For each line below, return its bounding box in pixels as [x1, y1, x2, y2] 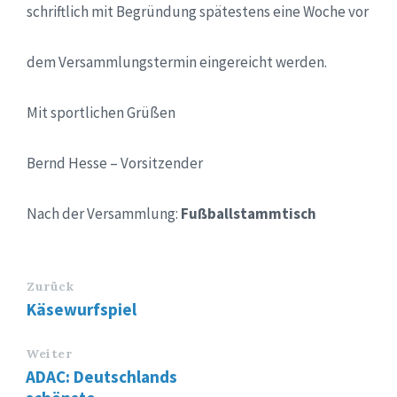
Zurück [27, 278, 74, 295]
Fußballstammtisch [181, 204, 316, 224]
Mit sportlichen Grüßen [27, 103, 175, 123]
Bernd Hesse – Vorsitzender [27, 153, 203, 174]
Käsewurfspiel [27, 299, 136, 321]
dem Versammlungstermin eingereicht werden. [27, 52, 327, 73]
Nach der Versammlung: [27, 204, 181, 224]
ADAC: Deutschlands [26, 366, 177, 388]
